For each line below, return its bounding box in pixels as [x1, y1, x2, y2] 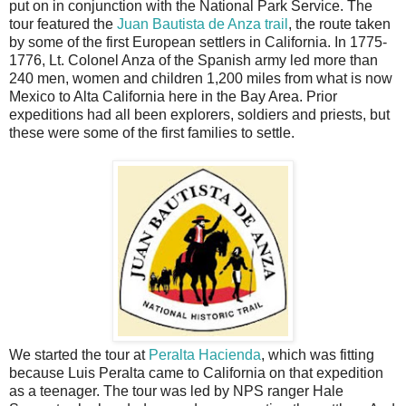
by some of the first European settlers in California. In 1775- [9, 34, 387, 51]
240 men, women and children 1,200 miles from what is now [9, 71, 392, 87]
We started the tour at [9, 347, 149, 363]
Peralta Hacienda [149, 347, 261, 363]
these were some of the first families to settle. [9, 125, 295, 141]
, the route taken [288, 16, 391, 33]
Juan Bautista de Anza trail [117, 16, 288, 33]
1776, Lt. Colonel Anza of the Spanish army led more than [9, 53, 378, 69]
